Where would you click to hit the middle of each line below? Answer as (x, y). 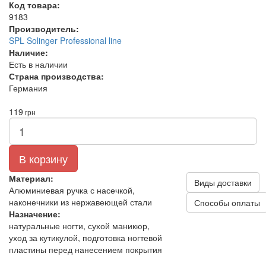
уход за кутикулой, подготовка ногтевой (85, 237)
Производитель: (44, 28)
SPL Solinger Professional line (65, 40)
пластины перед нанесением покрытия (85, 249)
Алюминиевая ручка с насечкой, (72, 190)
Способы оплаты (227, 202)
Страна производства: (56, 76)
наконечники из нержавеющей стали (80, 202)
